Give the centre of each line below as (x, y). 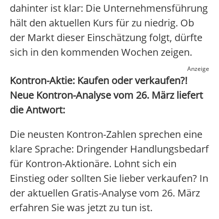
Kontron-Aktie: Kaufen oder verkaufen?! (99, 81)
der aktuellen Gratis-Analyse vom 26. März (105, 193)
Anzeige (198, 69)
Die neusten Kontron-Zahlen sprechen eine (106, 134)
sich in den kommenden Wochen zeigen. (101, 52)
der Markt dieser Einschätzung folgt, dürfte (106, 38)
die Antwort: (37, 110)
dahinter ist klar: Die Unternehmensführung (109, 8)
